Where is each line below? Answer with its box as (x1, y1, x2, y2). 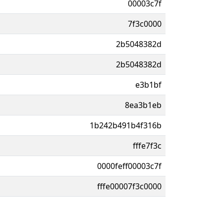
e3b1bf (135, 79, 162, 90)
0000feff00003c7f (97, 160, 162, 171)
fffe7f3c (133, 140, 162, 151)
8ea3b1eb (125, 99, 162, 111)
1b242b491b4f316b (90, 119, 162, 131)
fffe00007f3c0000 (97, 180, 162, 192)
